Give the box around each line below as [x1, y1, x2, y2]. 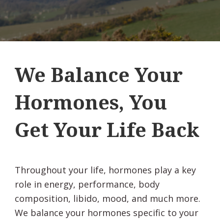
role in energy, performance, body [15, 178, 160, 190]
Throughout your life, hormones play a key [15, 164, 196, 176]
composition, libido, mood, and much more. [15, 192, 203, 204]
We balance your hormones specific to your [15, 207, 198, 219]
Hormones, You [15, 88, 167, 115]
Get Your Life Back [15, 116, 199, 143]
